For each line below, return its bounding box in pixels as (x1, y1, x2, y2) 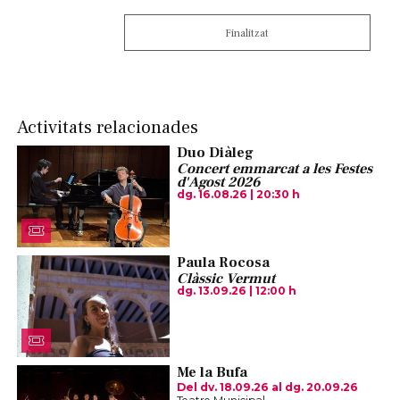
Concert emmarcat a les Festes (176, 160, 372, 179)
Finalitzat (225, 26, 270, 41)
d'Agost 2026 (176, 173, 261, 192)
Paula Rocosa (176, 254, 270, 272)
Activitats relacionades (17, 114, 198, 139)
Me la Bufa (176, 362, 247, 381)
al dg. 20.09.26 (268, 380, 358, 395)
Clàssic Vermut (176, 270, 275, 288)
